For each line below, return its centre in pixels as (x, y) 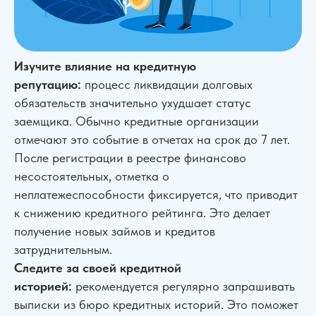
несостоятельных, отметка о (92, 176)
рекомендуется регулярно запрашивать (183, 286)
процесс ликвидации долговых (167, 84)
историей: (43, 286)
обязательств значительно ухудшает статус (133, 102)
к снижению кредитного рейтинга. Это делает (142, 212)
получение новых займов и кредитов (115, 231)
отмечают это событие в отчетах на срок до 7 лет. (152, 139)
